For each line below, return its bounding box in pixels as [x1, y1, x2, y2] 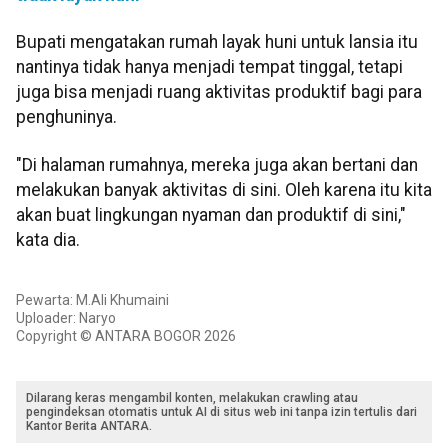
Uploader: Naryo [16, 310, 116, 327]
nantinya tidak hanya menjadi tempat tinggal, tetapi [16, 57, 403, 78]
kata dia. [16, 229, 80, 250]
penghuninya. [16, 107, 117, 128]
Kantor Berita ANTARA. [26, 419, 152, 434]
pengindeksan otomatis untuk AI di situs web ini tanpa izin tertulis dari [26, 405, 417, 420]
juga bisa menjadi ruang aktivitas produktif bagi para [16, 82, 422, 103]
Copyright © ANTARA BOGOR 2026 [16, 328, 236, 345]
